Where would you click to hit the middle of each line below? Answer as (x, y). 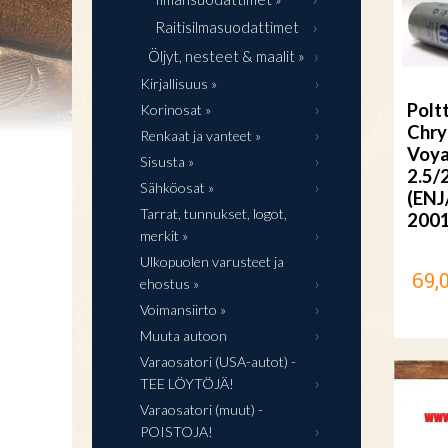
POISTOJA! (176, 431)
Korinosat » (175, 109)
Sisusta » (167, 161)
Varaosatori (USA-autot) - (218, 361)
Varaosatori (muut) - (201, 409)
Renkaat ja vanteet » (200, 135)
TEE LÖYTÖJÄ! (187, 383)
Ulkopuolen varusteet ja (212, 261)
